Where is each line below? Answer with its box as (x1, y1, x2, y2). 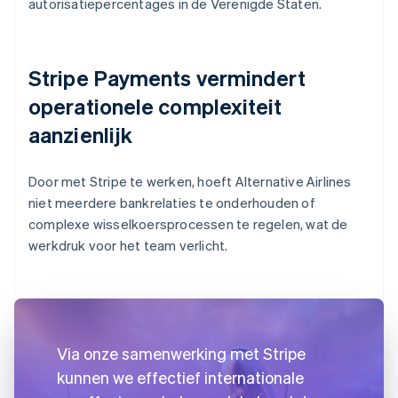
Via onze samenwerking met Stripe (57, 342, 306, 363)
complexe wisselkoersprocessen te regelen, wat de (28, 214, 348, 233)
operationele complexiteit (28, 92, 283, 120)
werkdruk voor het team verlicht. (28, 235, 228, 254)
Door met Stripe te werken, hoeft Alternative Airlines (28, 171, 352, 190)
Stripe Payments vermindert (28, 63, 306, 92)
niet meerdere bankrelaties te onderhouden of (28, 193, 315, 211)
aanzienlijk (28, 120, 133, 148)
